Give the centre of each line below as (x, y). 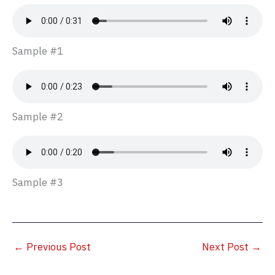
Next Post (227, 247)
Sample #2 (38, 116)
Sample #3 (38, 182)
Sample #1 (38, 51)
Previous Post (57, 247)
